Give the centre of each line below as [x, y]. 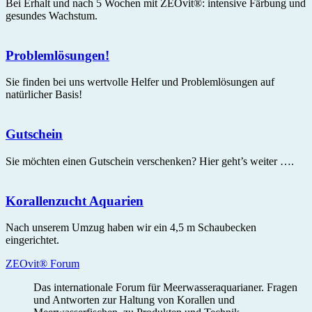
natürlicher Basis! [44, 95]
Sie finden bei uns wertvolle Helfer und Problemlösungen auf [140, 82]
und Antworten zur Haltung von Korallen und [134, 300]
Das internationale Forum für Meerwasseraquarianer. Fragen [165, 288]
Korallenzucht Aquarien [75, 201]
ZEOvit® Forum [42, 264]
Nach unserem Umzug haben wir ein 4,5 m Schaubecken [131, 228]
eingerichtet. [32, 240]
